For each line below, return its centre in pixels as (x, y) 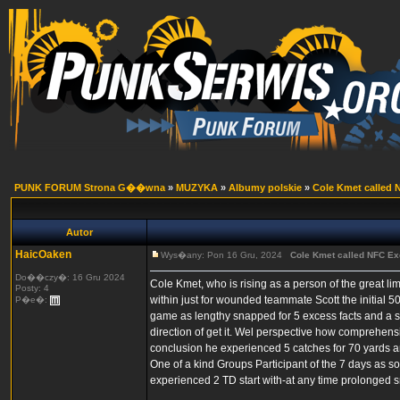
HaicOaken (43, 254)
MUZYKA (197, 187)
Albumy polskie (265, 187)
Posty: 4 (32, 288)
